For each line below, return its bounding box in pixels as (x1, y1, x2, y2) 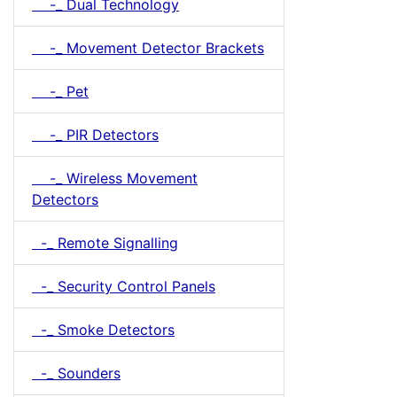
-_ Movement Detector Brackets (32, 39, 264, 57)
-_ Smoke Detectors (32, 321, 175, 339)
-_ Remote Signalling (32, 234, 178, 252)
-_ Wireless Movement (32, 169, 198, 187)
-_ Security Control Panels (32, 277, 215, 295)
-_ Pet (32, 82, 89, 100)
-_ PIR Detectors (32, 126, 159, 144)
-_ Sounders (32, 364, 121, 382)
